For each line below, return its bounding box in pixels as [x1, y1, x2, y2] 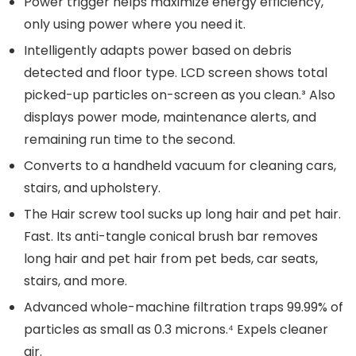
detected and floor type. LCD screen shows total [24, 64, 327, 82]
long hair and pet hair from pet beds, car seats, [24, 250, 318, 268]
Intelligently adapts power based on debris [24, 41, 292, 60]
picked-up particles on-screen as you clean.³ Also [24, 86, 335, 104]
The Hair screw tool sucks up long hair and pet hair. [24, 205, 341, 223]
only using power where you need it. [24, 15, 246, 33]
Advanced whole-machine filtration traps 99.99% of [24, 298, 343, 316]
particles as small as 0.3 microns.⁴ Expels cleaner [24, 320, 328, 339]
